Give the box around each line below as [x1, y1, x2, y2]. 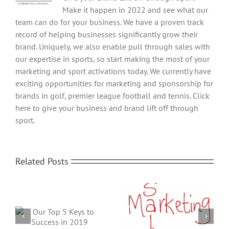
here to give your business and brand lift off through [15, 102, 198, 113]
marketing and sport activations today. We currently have [15, 65, 211, 76]
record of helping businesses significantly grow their [15, 29, 198, 39]
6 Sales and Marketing [48, 213, 115, 221]
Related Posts [15, 155, 68, 167]
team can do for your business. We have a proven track [15, 16, 204, 27]
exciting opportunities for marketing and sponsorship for [15, 78, 213, 88]
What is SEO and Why [158, 208, 226, 216]
